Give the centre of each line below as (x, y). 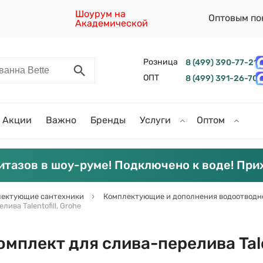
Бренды (108, 120)
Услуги (156, 120)
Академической (112, 23)
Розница (160, 62)
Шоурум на (101, 14)
